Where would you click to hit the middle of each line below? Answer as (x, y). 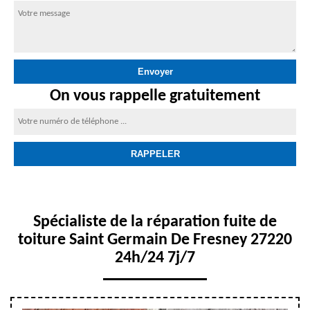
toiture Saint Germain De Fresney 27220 (155, 240)
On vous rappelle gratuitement (155, 96)
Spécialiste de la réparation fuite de (155, 222)
